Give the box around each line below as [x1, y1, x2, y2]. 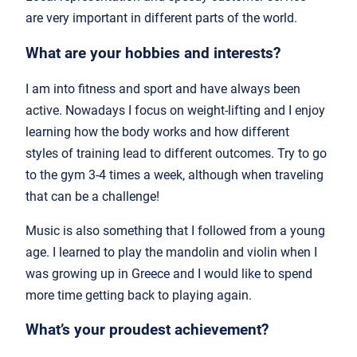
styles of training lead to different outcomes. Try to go [25, 145, 327, 161]
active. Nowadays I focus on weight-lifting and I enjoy [25, 102, 325, 118]
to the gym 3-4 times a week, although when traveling [25, 167, 324, 182]
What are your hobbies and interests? [25, 45, 280, 63]
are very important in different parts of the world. [25, 10, 300, 26]
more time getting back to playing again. [25, 287, 255, 303]
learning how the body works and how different [25, 124, 289, 139]
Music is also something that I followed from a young [25, 222, 325, 238]
